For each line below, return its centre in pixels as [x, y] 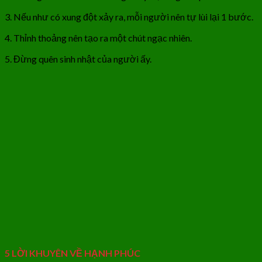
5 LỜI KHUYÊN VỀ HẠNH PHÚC [73, 253]
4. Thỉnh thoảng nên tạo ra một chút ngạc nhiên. [98, 37]
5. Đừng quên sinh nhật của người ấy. [78, 58]
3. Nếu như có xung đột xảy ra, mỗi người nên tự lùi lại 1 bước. [129, 16]
